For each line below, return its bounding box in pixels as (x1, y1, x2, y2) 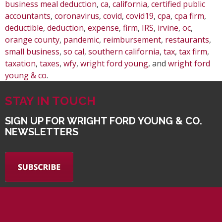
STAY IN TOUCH (5, 93, 96, 108)
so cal (63, 46, 84, 57)
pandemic (63, 34, 99, 45)
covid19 (126, 10, 154, 21)
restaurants (165, 34, 209, 45)
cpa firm (174, 10, 204, 21)
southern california (88, 46, 160, 57)
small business (5, 46, 59, 57)
